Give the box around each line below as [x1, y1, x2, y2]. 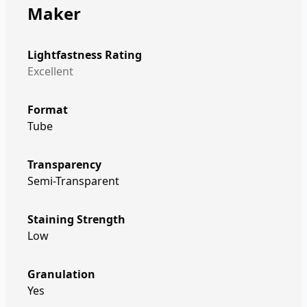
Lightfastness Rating [27, 47, 142, 62]
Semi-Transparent [27, 173, 119, 188]
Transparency [27, 157, 101, 172]
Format [27, 102, 68, 117]
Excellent [27, 64, 73, 79]
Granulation [27, 267, 95, 282]
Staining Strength [27, 212, 125, 227]
